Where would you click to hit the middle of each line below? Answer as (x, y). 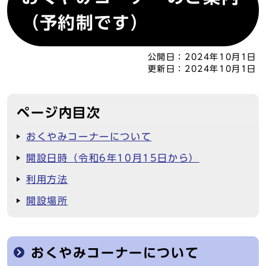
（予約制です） (85, 23)
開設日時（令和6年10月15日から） (113, 158)
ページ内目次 (59, 113)
